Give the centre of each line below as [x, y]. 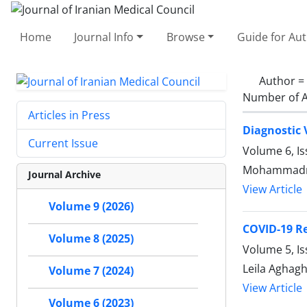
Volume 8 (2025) [91, 239]
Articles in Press [69, 115]
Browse [185, 37]
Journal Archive [64, 175]
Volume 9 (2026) [91, 207]
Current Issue [63, 144]
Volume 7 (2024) [91, 271]
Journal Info [104, 37]
